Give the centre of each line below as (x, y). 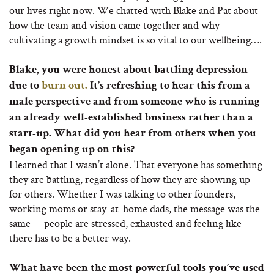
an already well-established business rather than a (131, 118)
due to (25, 87)
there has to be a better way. (70, 238)
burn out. (65, 87)
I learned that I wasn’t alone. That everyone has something (136, 165)
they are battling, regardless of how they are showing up (130, 179)
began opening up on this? (72, 150)
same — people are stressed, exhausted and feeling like (125, 223)
